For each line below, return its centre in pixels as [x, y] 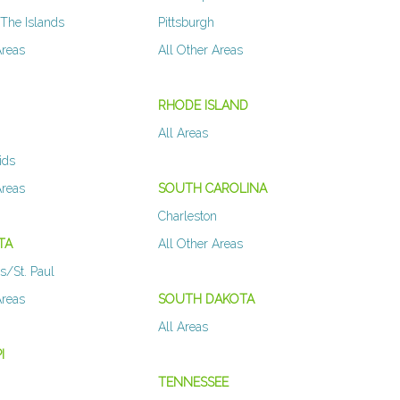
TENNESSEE [193, 383]
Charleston [187, 217]
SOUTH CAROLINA [212, 189]
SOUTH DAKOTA [206, 300]
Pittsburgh [186, 23]
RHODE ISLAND [203, 106]
